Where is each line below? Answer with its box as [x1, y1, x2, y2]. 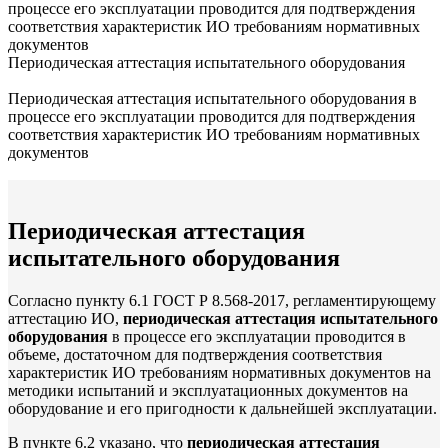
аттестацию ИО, [8, 309, 123, 327]
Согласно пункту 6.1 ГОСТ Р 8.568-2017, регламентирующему [8, 291, 436, 309]
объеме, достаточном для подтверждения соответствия [8, 345, 382, 363]
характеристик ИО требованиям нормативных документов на [8, 363, 431, 381]
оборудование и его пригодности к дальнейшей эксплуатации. [8, 399, 437, 417]
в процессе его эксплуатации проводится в [108, 327, 406, 345]
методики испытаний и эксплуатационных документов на [8, 381, 408, 399]
